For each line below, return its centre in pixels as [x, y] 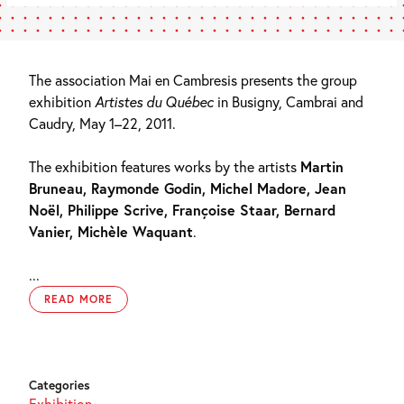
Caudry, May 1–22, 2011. [102, 123]
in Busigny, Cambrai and [289, 101]
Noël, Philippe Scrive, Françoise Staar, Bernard [182, 209]
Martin [322, 166]
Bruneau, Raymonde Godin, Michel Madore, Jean [188, 188]
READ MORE [78, 298]
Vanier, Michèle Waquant [111, 231]
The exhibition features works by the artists [165, 166]
